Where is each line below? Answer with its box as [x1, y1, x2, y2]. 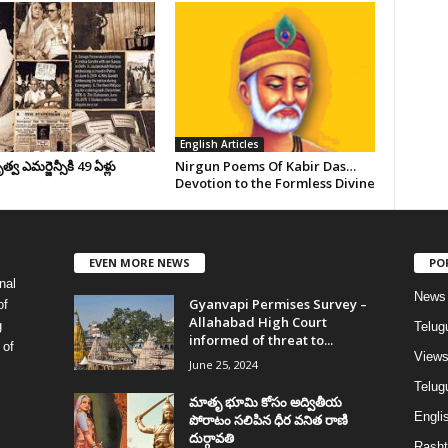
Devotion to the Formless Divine [174, 174, 375, 192]
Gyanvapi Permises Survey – [188, 294, 367, 313]
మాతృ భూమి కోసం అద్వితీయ [188, 392, 342, 411]
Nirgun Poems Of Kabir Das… [174, 157, 356, 175]
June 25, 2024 [188, 356, 258, 372]
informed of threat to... [188, 330, 333, 349]
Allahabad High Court [188, 312, 327, 331]
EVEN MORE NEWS [88, 254, 190, 270]
